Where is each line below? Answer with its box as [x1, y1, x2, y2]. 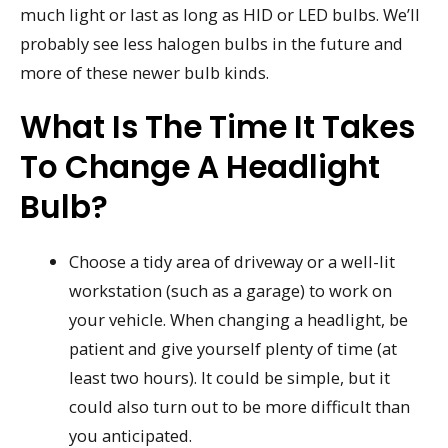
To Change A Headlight [20, 144, 380, 189]
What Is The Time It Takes [20, 104, 415, 149]
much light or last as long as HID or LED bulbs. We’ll [20, 2, 420, 26]
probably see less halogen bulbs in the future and [20, 31, 403, 55]
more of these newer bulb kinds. [20, 60, 269, 84]
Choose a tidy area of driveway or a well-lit [69, 249, 396, 273]
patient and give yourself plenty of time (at [69, 336, 398, 360]
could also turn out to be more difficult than [69, 394, 411, 418]
